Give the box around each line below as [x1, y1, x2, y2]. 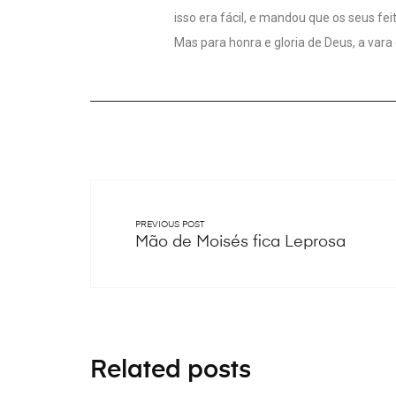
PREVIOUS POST [135, 219, 204, 229]
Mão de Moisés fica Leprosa [135, 233, 346, 250]
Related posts [90, 357, 251, 383]
